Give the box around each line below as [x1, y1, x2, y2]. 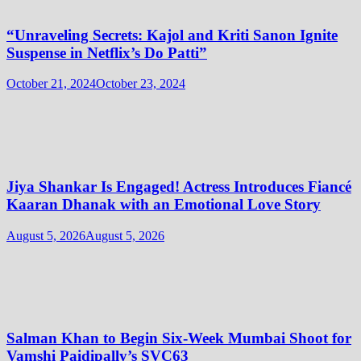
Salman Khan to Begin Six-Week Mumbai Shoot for [6, 330, 351, 347]
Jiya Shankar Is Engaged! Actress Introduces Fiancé [6, 177, 351, 195]
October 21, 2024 [6, 77, 96, 91]
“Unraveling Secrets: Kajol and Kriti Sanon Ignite [6, 26, 338, 44]
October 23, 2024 [96, 77, 185, 91]
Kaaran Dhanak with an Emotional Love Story [6, 195, 321, 213]
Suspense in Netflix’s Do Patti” [6, 44, 207, 61]
